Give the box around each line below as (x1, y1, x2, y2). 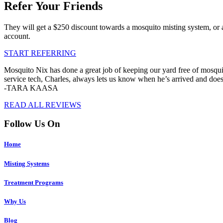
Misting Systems (4, 159, 49, 167)
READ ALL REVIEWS (4, 100, 81, 109)
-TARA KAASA (4, 83, 58, 92)
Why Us (4, 198, 26, 205)
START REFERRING (4, 48, 76, 57)
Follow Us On (4, 118, 60, 129)
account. (4, 31, 30, 40)
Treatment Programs (4, 178, 63, 186)
